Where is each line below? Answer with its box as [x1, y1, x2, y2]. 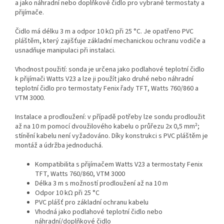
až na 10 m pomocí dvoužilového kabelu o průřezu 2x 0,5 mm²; [15, 121, 199, 132]
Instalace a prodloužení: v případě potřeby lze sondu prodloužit [15, 112, 205, 122]
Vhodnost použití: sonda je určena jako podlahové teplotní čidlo [15, 64, 204, 75]
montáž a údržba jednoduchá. [15, 140, 103, 151]
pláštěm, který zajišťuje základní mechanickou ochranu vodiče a [15, 36, 205, 46]
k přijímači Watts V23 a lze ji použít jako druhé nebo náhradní [15, 74, 193, 84]
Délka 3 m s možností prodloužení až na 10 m [35, 178, 168, 189]
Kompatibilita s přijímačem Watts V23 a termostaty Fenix [35, 159, 202, 170]
